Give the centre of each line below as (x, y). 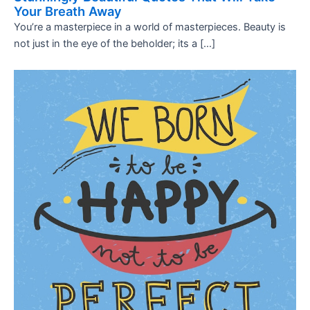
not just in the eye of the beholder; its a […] (115, 44)
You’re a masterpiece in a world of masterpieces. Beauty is (150, 27)
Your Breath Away (68, 11)
